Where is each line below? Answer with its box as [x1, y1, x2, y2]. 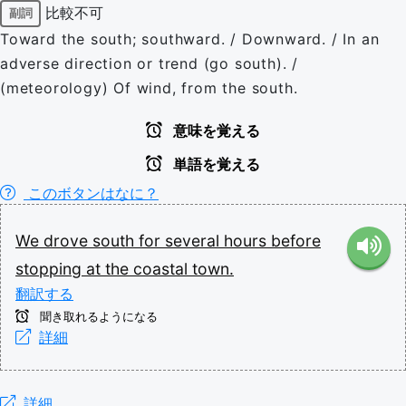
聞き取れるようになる [36, 309, 158, 324]
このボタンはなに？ [24, 183, 159, 202]
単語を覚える [169, 156, 260, 172]
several [165, 230, 224, 250]
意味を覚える [169, 122, 260, 139]
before [271, 230, 321, 250]
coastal [133, 258, 192, 278]
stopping [15, 258, 86, 278]
